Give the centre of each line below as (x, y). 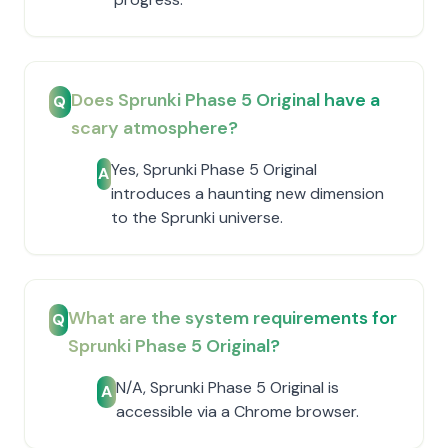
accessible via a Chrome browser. (238, 411)
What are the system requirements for (233, 318)
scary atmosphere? (154, 128)
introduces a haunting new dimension (247, 193)
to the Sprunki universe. (196, 217)
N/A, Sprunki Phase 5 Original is (228, 387)
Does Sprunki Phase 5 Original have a (225, 100)
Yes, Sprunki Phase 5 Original (213, 169)
